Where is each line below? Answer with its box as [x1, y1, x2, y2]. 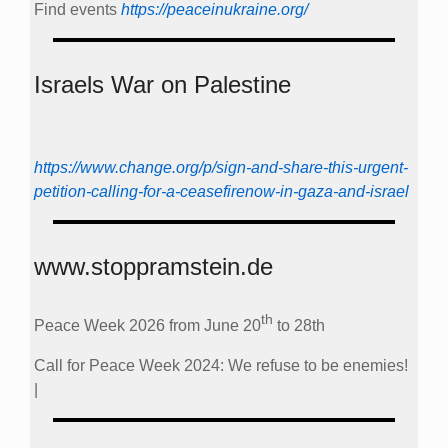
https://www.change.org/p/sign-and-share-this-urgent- [34, 158, 408, 176]
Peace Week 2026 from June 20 [34, 316, 261, 334]
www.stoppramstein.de [34, 252, 273, 280]
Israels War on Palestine [34, 70, 291, 98]
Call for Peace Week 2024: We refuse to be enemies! [34, 356, 408, 374]
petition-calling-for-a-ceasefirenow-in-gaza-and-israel [34, 182, 409, 200]
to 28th [273, 316, 325, 334]
